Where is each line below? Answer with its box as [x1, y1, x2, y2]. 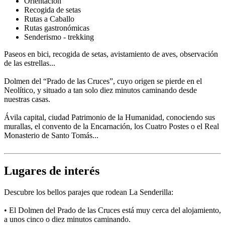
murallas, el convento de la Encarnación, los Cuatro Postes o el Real [4, 122, 219, 131]
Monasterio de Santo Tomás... [4, 131, 98, 140]
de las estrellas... [4, 59, 55, 68]
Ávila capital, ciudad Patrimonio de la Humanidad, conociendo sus [4, 113, 215, 122]
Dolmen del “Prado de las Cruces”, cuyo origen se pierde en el [4, 77, 202, 86]
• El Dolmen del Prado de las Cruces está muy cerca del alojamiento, [4, 206, 221, 215]
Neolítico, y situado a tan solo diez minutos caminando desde [4, 86, 197, 95]
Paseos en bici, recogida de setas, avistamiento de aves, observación [4, 50, 218, 59]
